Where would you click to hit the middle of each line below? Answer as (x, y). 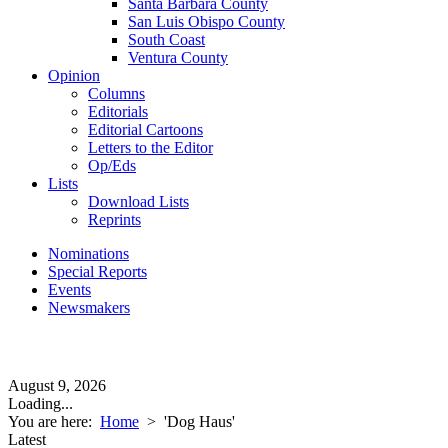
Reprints (114, 219)
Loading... (40, 403)
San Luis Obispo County (206, 21)
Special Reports (97, 271)
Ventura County (178, 57)
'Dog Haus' (199, 421)
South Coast (166, 39)
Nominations (88, 253)
